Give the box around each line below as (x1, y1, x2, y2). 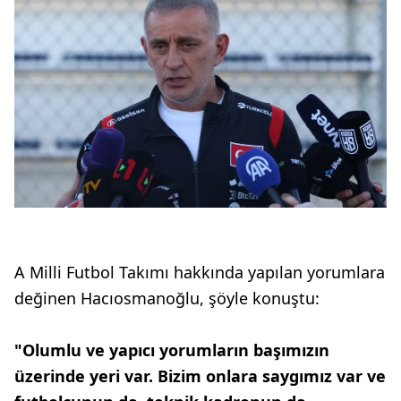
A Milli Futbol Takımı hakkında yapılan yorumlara (14, 261, 385, 284)
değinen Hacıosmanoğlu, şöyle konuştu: (14, 287, 320, 310)
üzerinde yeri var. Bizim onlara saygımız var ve (14, 365, 386, 388)
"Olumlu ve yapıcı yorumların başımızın (14, 339, 329, 362)
